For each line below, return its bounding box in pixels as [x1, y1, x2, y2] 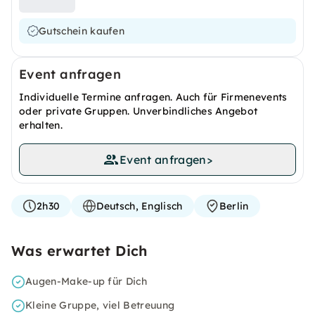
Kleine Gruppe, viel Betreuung [25, 299, 175, 311]
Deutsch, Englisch [96, 200, 183, 212]
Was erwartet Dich [11, 242, 148, 259]
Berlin [219, 200, 249, 212]
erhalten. [19, 119, 63, 131]
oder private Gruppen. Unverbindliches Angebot [19, 105, 258, 117]
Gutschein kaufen [39, 25, 125, 37]
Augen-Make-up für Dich [25, 275, 148, 288]
